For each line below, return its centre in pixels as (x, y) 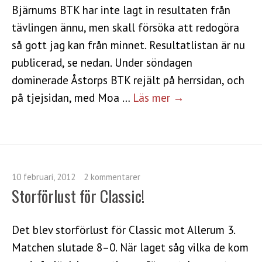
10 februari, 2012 (44, 177)
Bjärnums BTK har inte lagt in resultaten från (121, 9)
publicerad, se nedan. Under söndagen (102, 62)
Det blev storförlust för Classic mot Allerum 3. (123, 229)
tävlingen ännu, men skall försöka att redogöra (125, 27)
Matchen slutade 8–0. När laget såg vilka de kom (130, 247)
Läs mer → (158, 97)
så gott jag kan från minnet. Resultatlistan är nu (128, 44)
